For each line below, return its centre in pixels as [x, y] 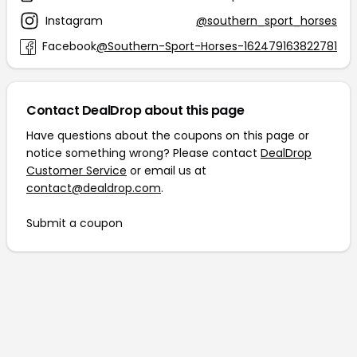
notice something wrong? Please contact [143, 153]
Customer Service [76, 171]
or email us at [167, 171]
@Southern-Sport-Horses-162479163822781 [217, 46]
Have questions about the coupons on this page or [168, 135]
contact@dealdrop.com [94, 188]
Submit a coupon [75, 223]
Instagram [74, 20]
